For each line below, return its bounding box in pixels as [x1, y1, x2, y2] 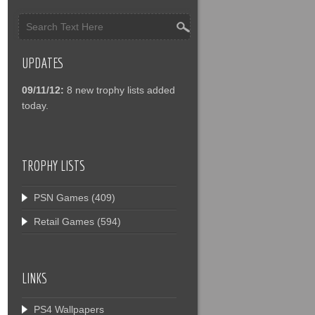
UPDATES [22, 55, 64, 71]
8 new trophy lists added [67, 84, 175, 96]
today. [22, 100, 49, 111]
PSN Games [34, 192, 89, 203]
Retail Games [34, 216, 94, 227]
